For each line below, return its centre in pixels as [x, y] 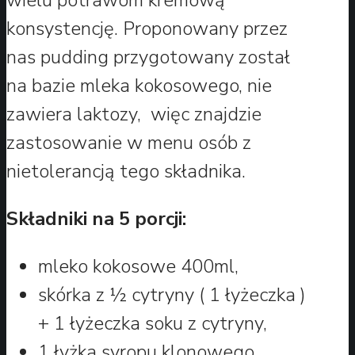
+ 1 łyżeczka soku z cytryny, [153, 323]
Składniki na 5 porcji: [96, 218]
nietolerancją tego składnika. [128, 171]
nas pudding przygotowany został [148, 57]
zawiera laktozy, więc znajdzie [134, 114]
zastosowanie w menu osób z [129, 142]
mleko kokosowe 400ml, [138, 266]
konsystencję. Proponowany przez [147, 28]
